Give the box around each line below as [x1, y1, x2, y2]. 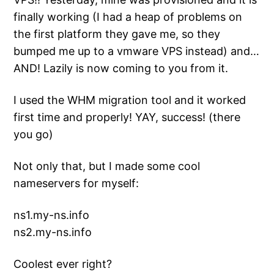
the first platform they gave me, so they [13, 28, 221, 41]
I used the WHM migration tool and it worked [13, 94, 246, 107]
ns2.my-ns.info [13, 226, 92, 239]
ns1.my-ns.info [13, 209, 90, 222]
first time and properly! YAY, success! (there [13, 111, 241, 124]
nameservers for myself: [13, 177, 139, 190]
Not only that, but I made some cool [13, 160, 201, 173]
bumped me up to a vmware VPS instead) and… [13, 45, 260, 58]
